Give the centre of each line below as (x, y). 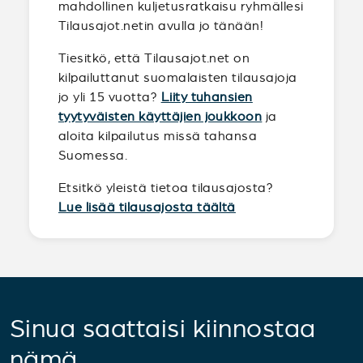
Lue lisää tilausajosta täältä (147, 207)
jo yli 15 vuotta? (110, 97)
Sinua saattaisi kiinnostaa (163, 329)
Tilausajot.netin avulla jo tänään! (161, 26)
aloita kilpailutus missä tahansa (158, 136)
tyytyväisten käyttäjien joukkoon (160, 116)
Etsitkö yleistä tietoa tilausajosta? (166, 188)
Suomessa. (93, 155)
